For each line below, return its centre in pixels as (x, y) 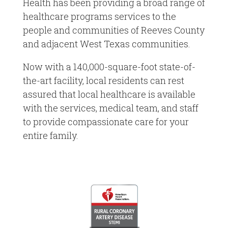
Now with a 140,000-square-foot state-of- (109, 67)
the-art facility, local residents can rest (103, 81)
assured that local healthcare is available (109, 94)
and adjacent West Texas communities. (106, 44)
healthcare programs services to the (99, 17)
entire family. (50, 136)
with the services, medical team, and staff (110, 108)
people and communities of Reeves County (113, 30)
